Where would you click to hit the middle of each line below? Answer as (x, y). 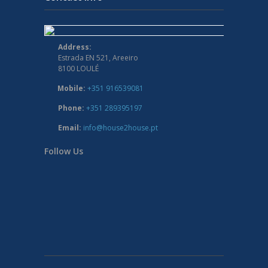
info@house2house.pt (121, 127)
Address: (75, 47)
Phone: (71, 108)
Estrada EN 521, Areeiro (98, 57)
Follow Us (64, 151)
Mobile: (71, 88)
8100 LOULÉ (78, 68)
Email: (70, 127)
